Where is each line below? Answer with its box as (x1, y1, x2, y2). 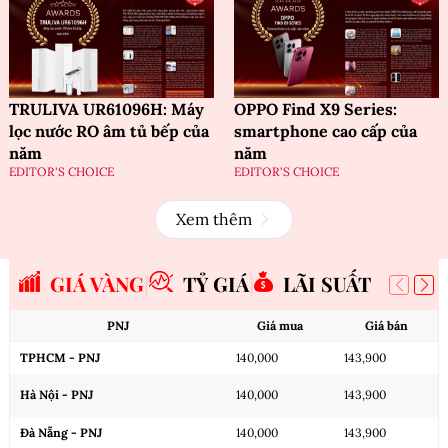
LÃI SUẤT (283, 269, 371, 297)
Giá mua (257, 317, 303, 333)
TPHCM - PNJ (20, 349, 100, 365)
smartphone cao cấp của (234, 120, 417, 141)
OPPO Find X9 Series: (234, 98, 397, 119)
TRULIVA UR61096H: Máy (9, 98, 204, 119)
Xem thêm (176, 208, 252, 229)
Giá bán (364, 317, 408, 333)
